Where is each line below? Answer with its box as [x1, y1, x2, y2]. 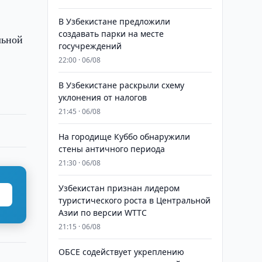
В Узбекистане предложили [58, 16, 170, 27]
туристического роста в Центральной [58, 195, 211, 206]
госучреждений [58, 40, 122, 51]
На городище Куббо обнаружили [58, 131, 190, 142]
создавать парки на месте [58, 28, 164, 39]
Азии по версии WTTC [58, 207, 147, 218]
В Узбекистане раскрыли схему [58, 80, 184, 91]
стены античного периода [58, 143, 165, 154]
